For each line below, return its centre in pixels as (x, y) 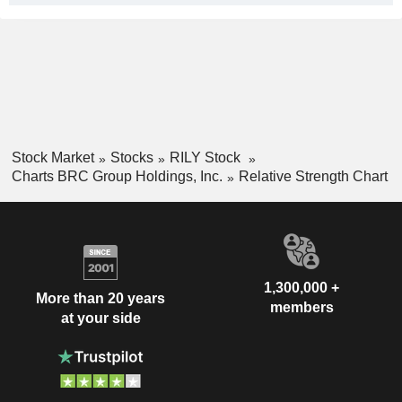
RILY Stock (206, 157)
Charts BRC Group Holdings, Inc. (117, 176)
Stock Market (52, 157)
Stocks (131, 157)
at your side (100, 319)
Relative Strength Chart (313, 176)
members (301, 307)
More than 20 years (100, 299)
